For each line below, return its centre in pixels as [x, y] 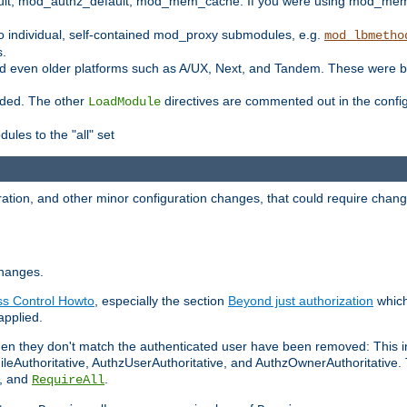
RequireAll [68, 380]
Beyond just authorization [301, 301]
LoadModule [124, 101]
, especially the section [161, 301]
